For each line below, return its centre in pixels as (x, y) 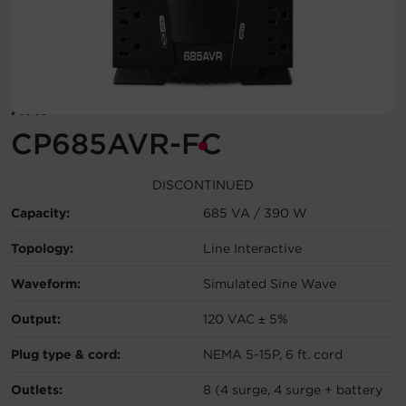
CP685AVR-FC (116, 143)
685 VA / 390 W (255, 213)
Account (43, 29)
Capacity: (40, 213)
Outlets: (37, 389)
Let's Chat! (72, 117)
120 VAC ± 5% (246, 319)
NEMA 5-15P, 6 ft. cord (273, 354)
